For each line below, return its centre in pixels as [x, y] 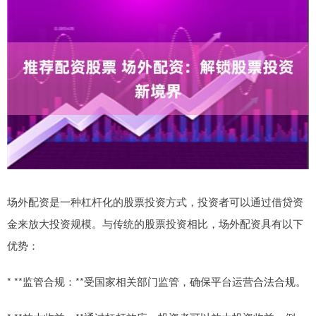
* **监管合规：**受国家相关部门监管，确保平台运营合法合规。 [157, 281]
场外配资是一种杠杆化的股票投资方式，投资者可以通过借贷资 [155, 201]
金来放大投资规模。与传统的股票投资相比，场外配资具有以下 [155, 223]
